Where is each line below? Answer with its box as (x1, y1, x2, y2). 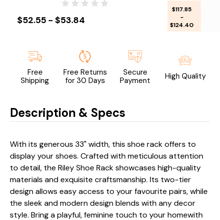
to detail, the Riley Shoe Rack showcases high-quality (10, 162, 201, 173)
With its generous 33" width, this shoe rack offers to (10, 138, 196, 149)
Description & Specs (10, 105, 125, 120)
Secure (123, 67, 147, 77)
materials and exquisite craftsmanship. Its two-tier (10, 174, 191, 185)
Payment (120, 75, 150, 85)
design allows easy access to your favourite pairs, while (10, 186, 208, 196)
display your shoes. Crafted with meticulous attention (10, 150, 203, 161)
